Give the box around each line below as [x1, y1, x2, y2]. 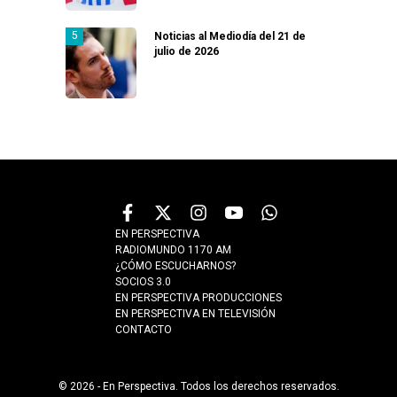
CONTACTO [115, 323, 172, 336]
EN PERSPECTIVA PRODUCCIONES [115, 291, 282, 304]
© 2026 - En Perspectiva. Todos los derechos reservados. [58, 379, 339, 393]
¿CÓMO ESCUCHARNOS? [115, 259, 236, 272]
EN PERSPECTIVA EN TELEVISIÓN [115, 307, 276, 320]
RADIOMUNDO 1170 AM [115, 243, 231, 256]
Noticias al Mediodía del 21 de [154, 29, 306, 43]
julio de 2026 [154, 44, 219, 58]
